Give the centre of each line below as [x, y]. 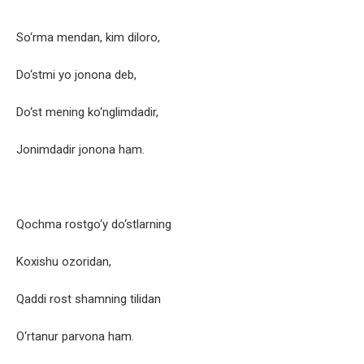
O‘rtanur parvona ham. [75, 337]
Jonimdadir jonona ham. [80, 150]
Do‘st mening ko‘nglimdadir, [87, 113]
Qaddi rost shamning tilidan [89, 299]
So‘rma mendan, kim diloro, [88, 38]
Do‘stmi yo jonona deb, [76, 75]
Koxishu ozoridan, [64, 262]
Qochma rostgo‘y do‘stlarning [94, 225]
